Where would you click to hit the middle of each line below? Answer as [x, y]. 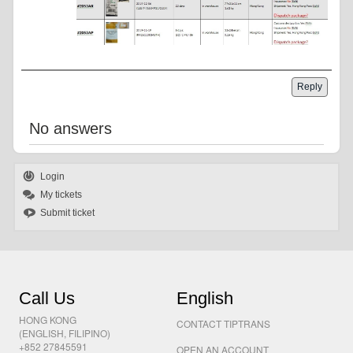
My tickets [61, 195]
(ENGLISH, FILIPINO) [65, 333]
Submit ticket [68, 213]
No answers [71, 129]
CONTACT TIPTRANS [223, 324]
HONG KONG [48, 320]
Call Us [47, 299]
